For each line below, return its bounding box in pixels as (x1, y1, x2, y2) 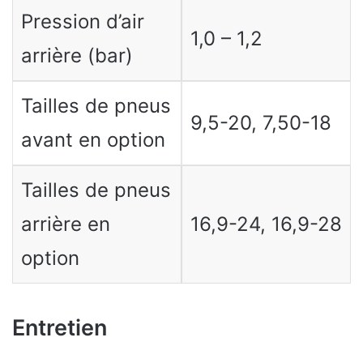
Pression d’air (20, 10, 144, 34)
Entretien (12, 314, 107, 342)
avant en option (20, 128, 165, 152)
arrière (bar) (20, 44, 133, 68)
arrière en (20, 212, 110, 237)
